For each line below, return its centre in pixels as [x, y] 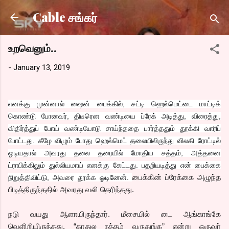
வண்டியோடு [83, 128]
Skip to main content [114, 13]
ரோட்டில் [210, 140]
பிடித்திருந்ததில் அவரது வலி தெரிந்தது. [71, 189]
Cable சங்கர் [65, 17]
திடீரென [87, 116]
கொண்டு [22, 116]
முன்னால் [51, 104]
